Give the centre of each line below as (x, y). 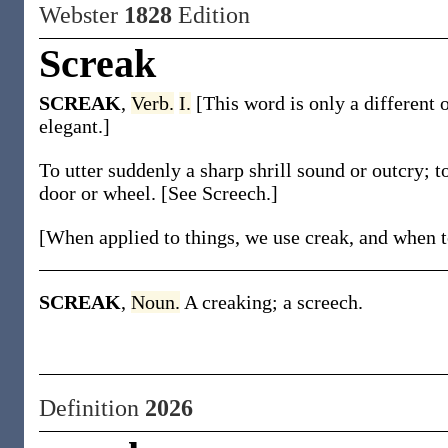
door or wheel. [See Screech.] (158, 193)
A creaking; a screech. (273, 302)
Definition (92, 408)
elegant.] (74, 126)
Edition (211, 15)
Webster (81, 15)
